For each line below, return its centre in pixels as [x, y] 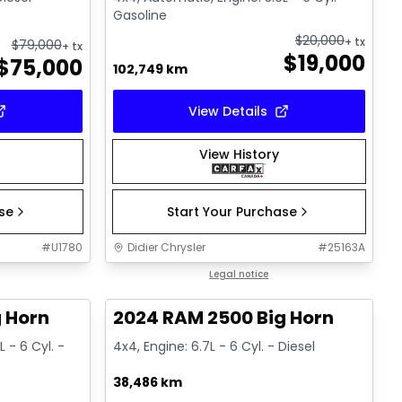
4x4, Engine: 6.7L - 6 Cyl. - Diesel [214, 347]
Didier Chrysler [166, 248]
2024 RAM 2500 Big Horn [223, 318]
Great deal [155, 275]
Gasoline [140, 16]
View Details [228, 112]
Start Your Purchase [232, 212]
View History [239, 155]
